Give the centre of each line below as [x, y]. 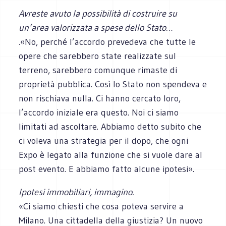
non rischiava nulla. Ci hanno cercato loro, [100, 98]
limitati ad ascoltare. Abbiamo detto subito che [110, 126]
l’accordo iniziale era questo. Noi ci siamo [99, 112]
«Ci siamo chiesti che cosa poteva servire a [101, 206]
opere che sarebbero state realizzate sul [98, 56]
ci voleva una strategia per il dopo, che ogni [104, 140]
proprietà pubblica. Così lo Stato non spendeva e [113, 84]
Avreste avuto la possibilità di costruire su [98, 13]
